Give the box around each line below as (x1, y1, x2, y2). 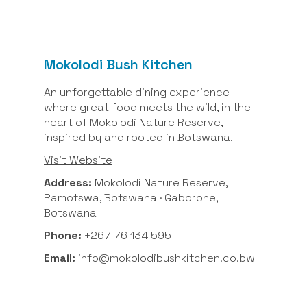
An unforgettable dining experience (44, 84, 230, 99)
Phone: (44, 228, 84, 243)
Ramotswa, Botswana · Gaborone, (44, 190, 218, 205)
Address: (44, 175, 92, 190)
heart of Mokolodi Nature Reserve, (44, 114, 223, 130)
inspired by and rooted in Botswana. (44, 130, 233, 145)
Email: (44, 251, 75, 266)
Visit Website (44, 152, 112, 167)
